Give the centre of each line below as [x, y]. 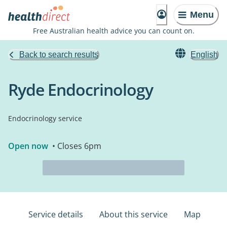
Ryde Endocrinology [81, 89]
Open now [28, 146]
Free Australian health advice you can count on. [113, 31]
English [204, 54]
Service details [56, 214]
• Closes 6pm [76, 146]
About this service [134, 214]
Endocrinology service [45, 118]
